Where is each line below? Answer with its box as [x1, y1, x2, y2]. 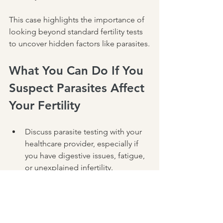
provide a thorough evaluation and [25, 199, 149, 209]
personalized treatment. [25, 211, 109, 221]
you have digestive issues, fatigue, [25, 151, 147, 161]
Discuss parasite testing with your [25, 127, 144, 137]
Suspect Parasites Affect [9, 81, 148, 96]
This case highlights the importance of [9, 15, 146, 25]
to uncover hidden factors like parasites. [9, 39, 150, 49]
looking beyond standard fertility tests [9, 27, 145, 37]
